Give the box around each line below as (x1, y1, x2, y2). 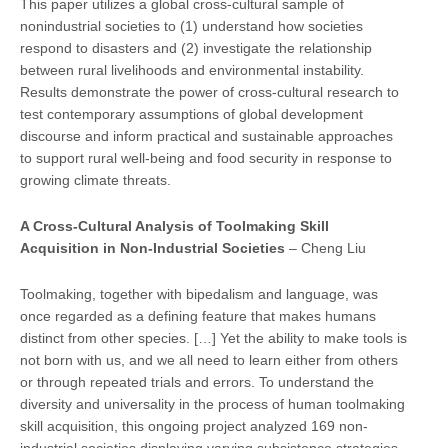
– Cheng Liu (289, 239, 366, 256)
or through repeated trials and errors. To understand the (20, 373, 374, 390)
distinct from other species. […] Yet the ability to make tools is (20, 329, 407, 346)
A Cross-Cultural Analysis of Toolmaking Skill (20, 217, 329, 234)
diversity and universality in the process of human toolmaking (20, 395, 405, 412)
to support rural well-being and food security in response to (20, 149, 392, 166)
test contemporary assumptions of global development (20, 105, 363, 122)
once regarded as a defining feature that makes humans (20, 307, 376, 324)
